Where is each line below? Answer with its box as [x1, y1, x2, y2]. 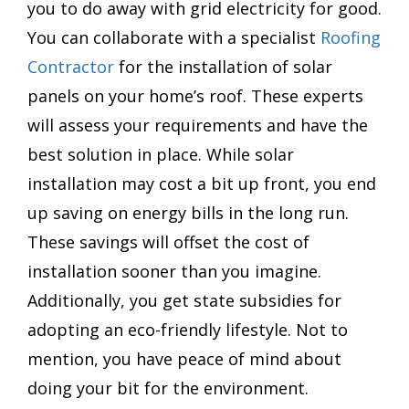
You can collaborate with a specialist [27, 26, 320, 48]
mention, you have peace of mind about [27, 347, 341, 370]
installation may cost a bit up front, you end [27, 172, 376, 194]
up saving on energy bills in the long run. [27, 201, 349, 224]
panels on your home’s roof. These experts [27, 84, 363, 107]
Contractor [27, 55, 114, 78]
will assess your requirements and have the [27, 113, 368, 136]
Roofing [320, 26, 381, 48]
